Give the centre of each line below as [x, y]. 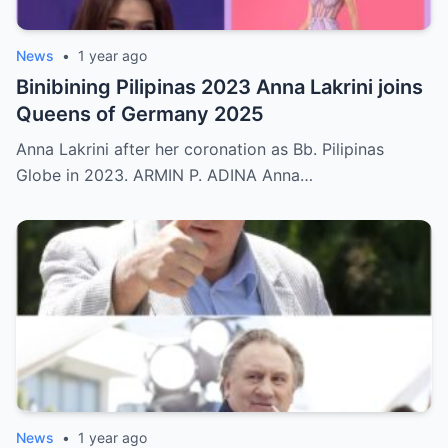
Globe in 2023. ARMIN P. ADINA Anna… [164, 175]
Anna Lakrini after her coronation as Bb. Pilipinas [200, 149]
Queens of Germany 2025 [140, 114]
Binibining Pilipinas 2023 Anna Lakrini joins [219, 87]
